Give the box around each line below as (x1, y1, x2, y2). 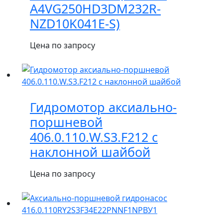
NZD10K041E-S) (30, 15, 120, 32)
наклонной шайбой (30, 143, 150, 161)
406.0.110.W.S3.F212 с (30, 128, 158, 146)
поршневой (30, 113, 103, 131)
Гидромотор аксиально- (30, 99, 177, 116)
